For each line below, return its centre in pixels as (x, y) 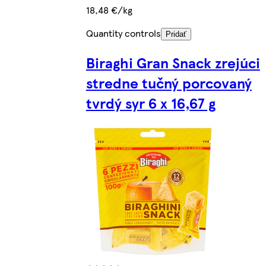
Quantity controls (123, 33)
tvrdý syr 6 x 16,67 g (151, 103)
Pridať (176, 34)
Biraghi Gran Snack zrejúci (173, 63)
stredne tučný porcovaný (169, 83)
